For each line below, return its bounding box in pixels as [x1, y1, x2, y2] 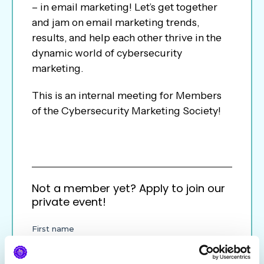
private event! [31, 194, 106, 209]
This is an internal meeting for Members [31, 88, 222, 101]
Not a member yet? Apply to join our [31, 180, 225, 196]
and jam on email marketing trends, [31, 15, 199, 28]
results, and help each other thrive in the [31, 31, 222, 44]
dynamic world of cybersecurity [31, 46, 182, 59]
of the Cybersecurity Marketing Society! [31, 104, 221, 117]
